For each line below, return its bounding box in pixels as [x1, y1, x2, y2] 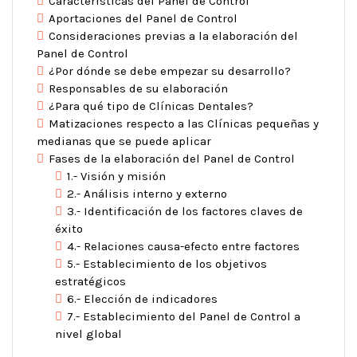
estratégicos [54, 273, 126, 288]
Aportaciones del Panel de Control [49, 10, 237, 25]
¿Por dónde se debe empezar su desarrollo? [49, 63, 291, 78]
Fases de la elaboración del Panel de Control [49, 151, 295, 166]
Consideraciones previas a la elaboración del [49, 28, 298, 43]
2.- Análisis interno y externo [66, 186, 227, 201]
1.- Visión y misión [66, 168, 166, 183]
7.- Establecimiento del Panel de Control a [66, 308, 300, 324]
